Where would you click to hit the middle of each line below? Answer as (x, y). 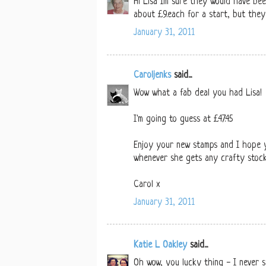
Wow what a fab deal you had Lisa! (198, 93)
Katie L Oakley (160, 245)
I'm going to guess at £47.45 (183, 119)
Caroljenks (152, 75)
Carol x (147, 185)
